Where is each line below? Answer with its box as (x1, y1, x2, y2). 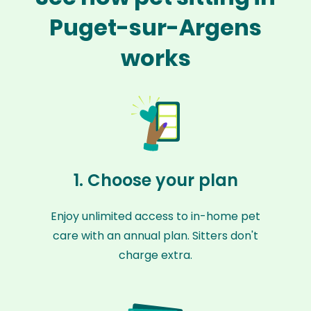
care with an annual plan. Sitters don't (53, 228, 258, 244)
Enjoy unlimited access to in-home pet (51, 208, 260, 224)
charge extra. (119, 247, 192, 263)
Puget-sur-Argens (49, 12, 262, 43)
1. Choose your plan (73, 169, 238, 192)
